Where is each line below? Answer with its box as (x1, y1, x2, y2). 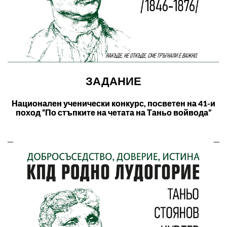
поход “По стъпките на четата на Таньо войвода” (16, 107, 211, 117)
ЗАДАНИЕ (86, 73, 141, 88)
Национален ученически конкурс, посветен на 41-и (12, 98, 215, 108)
